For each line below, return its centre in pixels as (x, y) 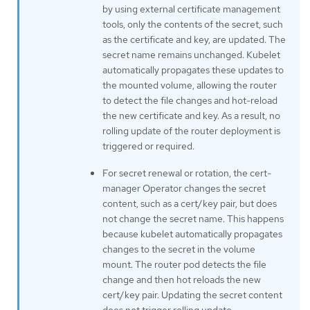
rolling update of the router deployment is (191, 130)
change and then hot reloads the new (182, 279)
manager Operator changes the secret (184, 188)
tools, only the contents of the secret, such (193, 24)
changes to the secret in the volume (179, 249)
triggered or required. (148, 146)
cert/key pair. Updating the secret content (192, 294)
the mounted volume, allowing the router (190, 85)
